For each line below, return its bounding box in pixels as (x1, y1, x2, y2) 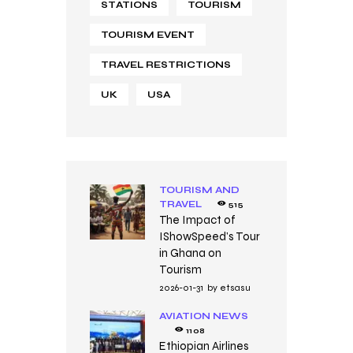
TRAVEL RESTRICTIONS (101, 58, 231, 70)
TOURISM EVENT (101, 28, 195, 40)
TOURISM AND (158, 184, 240, 195)
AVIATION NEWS (158, 310, 248, 322)
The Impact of (158, 212, 236, 227)
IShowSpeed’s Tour (158, 229, 260, 243)
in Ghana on (158, 245, 221, 260)
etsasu (219, 281, 251, 293)
